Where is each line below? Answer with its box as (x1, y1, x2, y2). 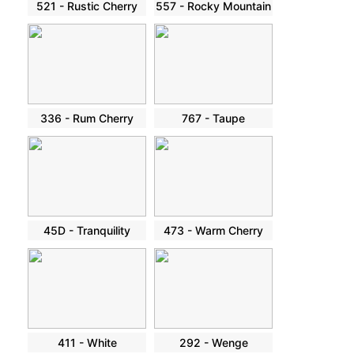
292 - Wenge (179, 336, 248, 350)
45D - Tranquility (43, 224, 130, 238)
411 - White (57, 336, 117, 350)
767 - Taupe (182, 111, 245, 126)
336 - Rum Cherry (40, 111, 134, 126)
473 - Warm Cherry (164, 224, 263, 238)
